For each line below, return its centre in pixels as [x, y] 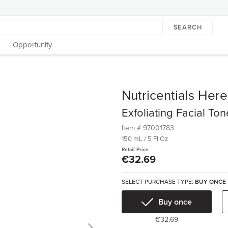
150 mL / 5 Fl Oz [145, 139]
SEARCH [188, 27]
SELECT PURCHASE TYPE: [158, 182]
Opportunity [32, 45]
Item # [132, 128]
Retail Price [135, 150]
